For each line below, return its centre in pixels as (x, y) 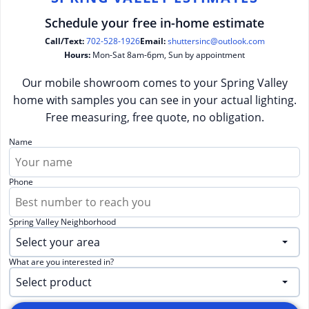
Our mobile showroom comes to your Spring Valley (154, 83)
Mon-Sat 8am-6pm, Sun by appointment (168, 55)
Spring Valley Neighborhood (62, 222)
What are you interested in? (61, 262)
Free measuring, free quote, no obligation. (154, 118)
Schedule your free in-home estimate (154, 23)
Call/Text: (64, 41)
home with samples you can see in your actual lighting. (154, 100)
